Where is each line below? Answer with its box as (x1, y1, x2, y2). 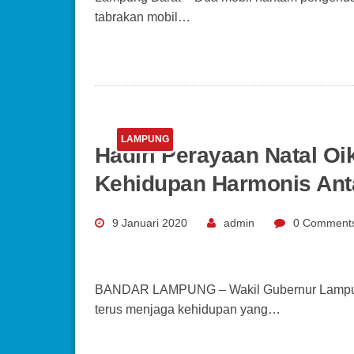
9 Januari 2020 (111, 216, 187, 229)
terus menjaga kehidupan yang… (94, 302, 281, 316)
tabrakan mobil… (94, 9, 190, 24)
